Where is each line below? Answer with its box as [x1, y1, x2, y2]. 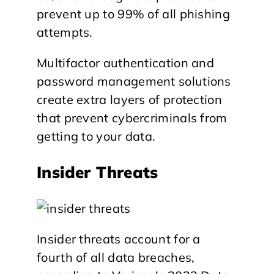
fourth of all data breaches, [37, 249, 195, 265]
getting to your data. [37, 128, 156, 144]
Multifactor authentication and [37, 54, 215, 70]
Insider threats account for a [37, 231, 201, 246]
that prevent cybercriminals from [37, 109, 228, 125]
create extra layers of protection [37, 91, 222, 107]
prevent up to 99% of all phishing [37, 6, 230, 21]
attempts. [37, 24, 93, 40]
